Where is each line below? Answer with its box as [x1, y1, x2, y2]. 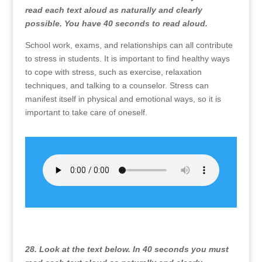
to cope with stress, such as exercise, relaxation [25, 67, 202, 77]
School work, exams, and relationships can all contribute [25, 40, 233, 50]
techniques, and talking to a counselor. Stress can [25, 81, 209, 90]
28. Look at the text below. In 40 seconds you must [25, 244, 229, 254]
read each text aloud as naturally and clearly [25, 5, 202, 15]
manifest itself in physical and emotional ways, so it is [25, 94, 221, 104]
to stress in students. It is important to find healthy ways [25, 54, 230, 63]
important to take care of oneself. [25, 108, 147, 117]
